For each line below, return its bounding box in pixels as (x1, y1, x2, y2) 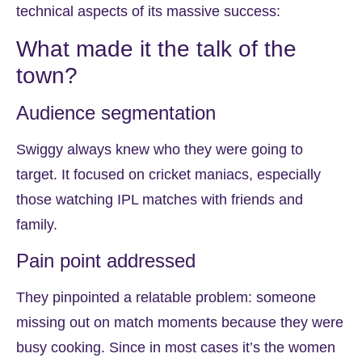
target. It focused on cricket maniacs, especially (16, 166, 321, 183)
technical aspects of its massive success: (16, 2, 280, 19)
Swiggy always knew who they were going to (16, 141, 303, 158)
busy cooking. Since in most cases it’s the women (16, 339, 335, 356)
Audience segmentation (16, 102, 221, 124)
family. (16, 217, 57, 234)
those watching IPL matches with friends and (16, 192, 303, 208)
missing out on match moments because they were (16, 314, 343, 330)
